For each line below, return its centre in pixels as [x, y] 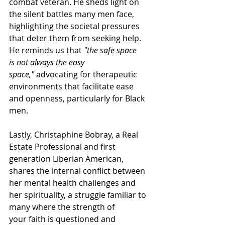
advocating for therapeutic [87, 75]
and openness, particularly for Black [78, 99]
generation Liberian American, [67, 159]
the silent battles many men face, [73, 14]
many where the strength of [63, 207]
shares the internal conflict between [78, 171]
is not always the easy [48, 63]
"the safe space [111, 50]
